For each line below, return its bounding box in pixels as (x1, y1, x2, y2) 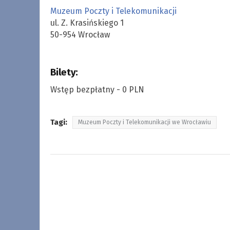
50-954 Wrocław (50, 29, 110, 40)
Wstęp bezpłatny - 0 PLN (50, 84, 144, 94)
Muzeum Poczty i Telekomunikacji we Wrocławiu (78, 118, 211, 126)
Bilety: (50, 66, 78, 78)
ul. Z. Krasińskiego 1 (50, 17, 124, 28)
